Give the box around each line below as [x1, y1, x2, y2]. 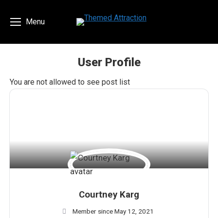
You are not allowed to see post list [10, 77, 130, 87]
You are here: [109, 73, 152, 82]
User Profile [77, 55, 141, 69]
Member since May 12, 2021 [73, 207, 154, 216]
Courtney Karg [79, 189, 139, 200]
